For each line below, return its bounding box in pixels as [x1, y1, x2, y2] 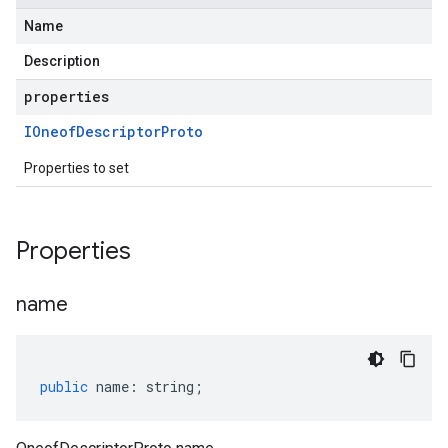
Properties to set [24, 160, 129, 176]
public [40, 377, 88, 396]
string [146, 377, 194, 396]
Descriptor [76, 122, 161, 141]
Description [24, 53, 100, 69]
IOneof [24, 122, 76, 141]
